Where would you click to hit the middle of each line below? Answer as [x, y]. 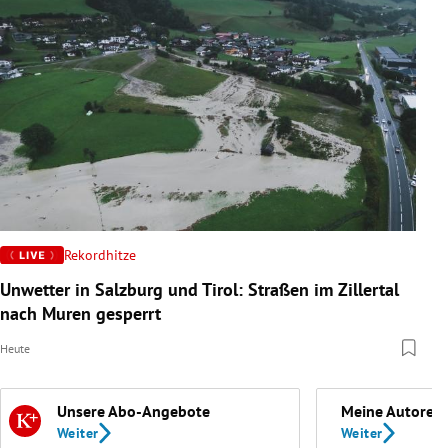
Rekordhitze [100, 254]
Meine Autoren [392, 410]
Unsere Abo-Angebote [133, 410]
